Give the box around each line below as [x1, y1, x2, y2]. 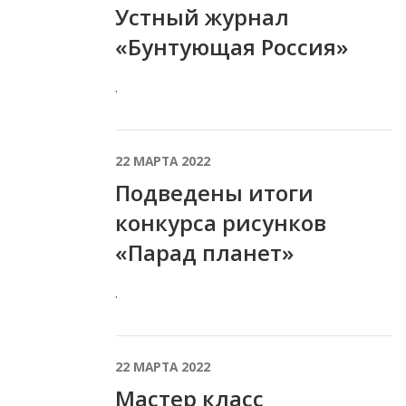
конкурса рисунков [115, 207, 326, 237]
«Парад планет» [115, 237, 294, 267]
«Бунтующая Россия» [115, 31, 348, 62]
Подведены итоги [115, 177, 314, 208]
